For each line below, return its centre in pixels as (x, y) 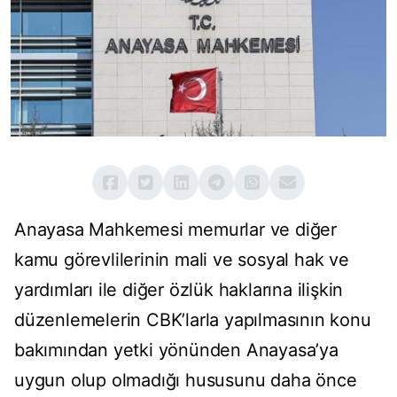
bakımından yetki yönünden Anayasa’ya (176, 350)
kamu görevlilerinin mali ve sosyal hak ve (182, 260)
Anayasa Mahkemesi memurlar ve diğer (175, 230)
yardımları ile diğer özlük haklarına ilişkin (179, 290)
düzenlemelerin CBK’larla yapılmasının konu (193, 320)
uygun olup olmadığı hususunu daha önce (186, 381)
